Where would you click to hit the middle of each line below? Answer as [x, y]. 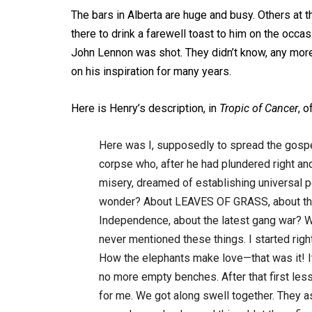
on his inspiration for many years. [151, 71]
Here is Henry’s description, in [145, 108]
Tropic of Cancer [259, 108]
